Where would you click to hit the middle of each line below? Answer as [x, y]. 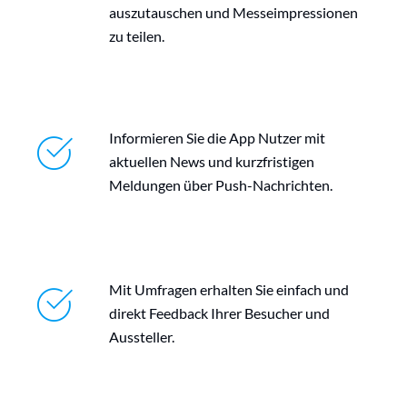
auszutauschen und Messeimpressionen [233, 13]
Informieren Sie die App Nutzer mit [217, 138]
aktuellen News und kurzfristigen [212, 162]
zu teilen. [137, 36]
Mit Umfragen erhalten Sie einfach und [229, 290]
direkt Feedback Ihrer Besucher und [219, 313]
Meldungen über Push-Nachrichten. [221, 185]
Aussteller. [142, 337]
